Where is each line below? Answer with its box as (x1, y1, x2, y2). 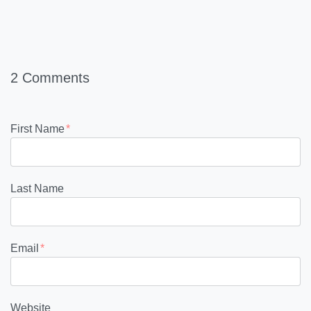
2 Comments (10, 70, 90, 85)
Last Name (10, 183, 64, 194)
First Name (10, 123, 65, 135)
